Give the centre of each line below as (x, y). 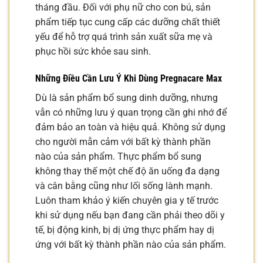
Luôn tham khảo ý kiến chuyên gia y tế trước (127, 200)
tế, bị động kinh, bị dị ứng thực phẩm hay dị (125, 230)
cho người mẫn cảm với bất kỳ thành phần (123, 141)
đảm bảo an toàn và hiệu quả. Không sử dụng (130, 127)
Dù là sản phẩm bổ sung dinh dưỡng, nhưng (127, 97)
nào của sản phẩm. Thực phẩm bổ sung (118, 156)
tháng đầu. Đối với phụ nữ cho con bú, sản (123, 7)
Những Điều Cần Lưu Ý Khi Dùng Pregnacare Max (129, 78)
